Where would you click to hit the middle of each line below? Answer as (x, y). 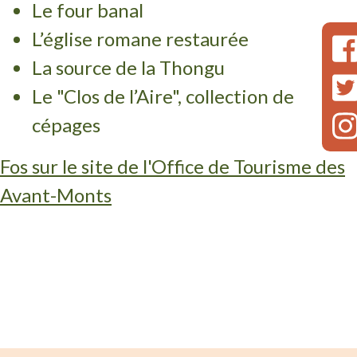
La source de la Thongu (130, 68)
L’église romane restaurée (140, 39)
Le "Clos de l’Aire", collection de (163, 96)
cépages (66, 125)
